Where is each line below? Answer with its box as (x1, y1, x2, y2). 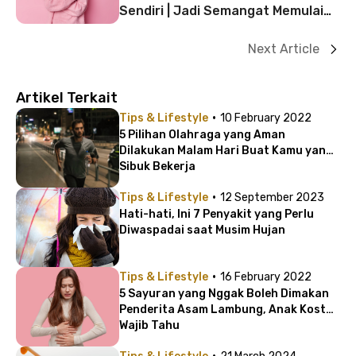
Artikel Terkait (16, 89, 118, 107)
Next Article (248, 41, 319, 57)
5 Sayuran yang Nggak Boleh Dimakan (119, 287, 329, 301)
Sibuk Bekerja (119, 160, 195, 174)
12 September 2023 (220, 191, 324, 205)
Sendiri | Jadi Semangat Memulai (119, 3, 323, 19)
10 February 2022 (220, 111, 311, 126)
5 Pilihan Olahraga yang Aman (119, 128, 285, 142)
